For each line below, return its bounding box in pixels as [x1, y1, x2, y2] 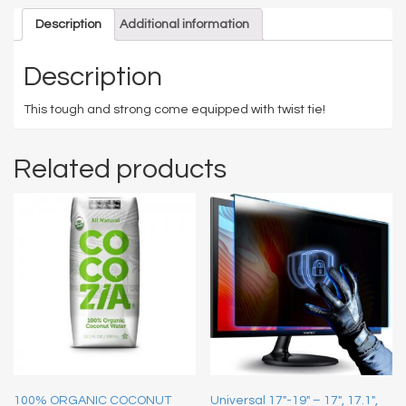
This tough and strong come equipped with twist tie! [24, 103, 325, 117]
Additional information [120, 18, 249, 32]
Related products [14, 155, 227, 184]
